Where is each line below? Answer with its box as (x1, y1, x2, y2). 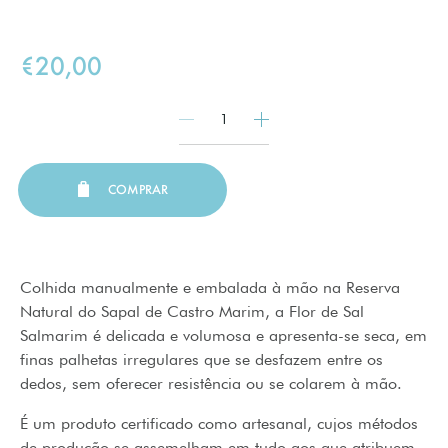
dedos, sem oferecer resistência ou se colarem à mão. (20, 372, 411, 393)
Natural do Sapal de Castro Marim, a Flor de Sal (20, 300, 364, 321)
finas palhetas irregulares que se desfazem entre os (20, 348, 383, 369)
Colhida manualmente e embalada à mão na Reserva (20, 276, 400, 297)
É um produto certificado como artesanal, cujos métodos (20, 413, 418, 434)
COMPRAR (107, 181, 168, 197)
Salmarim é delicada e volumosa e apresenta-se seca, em (20, 324, 427, 345)
